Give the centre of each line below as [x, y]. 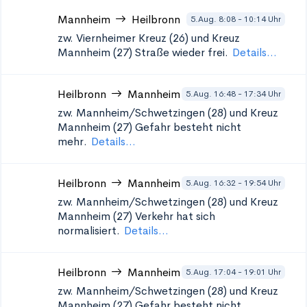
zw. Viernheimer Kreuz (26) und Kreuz [149, 38]
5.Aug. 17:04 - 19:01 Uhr [233, 272]
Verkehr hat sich [175, 216]
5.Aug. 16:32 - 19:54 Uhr [233, 183]
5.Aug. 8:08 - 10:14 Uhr [236, 19]
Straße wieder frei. [182, 52]
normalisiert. [89, 231]
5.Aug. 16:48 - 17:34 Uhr [233, 94]
